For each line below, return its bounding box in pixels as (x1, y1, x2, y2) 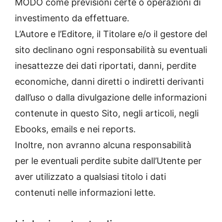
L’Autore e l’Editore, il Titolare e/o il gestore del (15, 29, 207, 40)
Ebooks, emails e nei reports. (15, 124, 136, 135)
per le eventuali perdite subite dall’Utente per (15, 156, 202, 166)
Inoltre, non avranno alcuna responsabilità (15, 140, 191, 151)
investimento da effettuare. (15, 13, 129, 24)
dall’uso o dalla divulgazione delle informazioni (15, 92, 207, 103)
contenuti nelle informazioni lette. (15, 187, 156, 198)
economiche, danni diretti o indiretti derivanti (15, 76, 204, 87)
